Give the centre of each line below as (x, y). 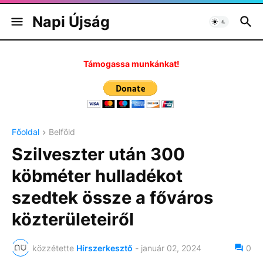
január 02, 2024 (171, 248)
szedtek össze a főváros (112, 198)
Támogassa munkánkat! (131, 64)
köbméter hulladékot (97, 176)
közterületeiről (73, 220)
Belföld (62, 132)
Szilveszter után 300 (98, 154)
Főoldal (26, 132)
